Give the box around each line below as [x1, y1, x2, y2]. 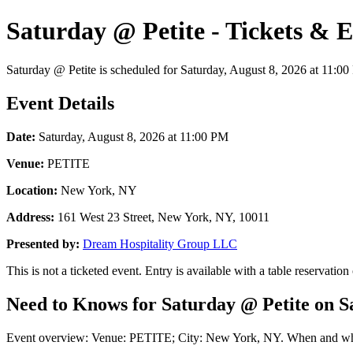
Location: [6, 183, 58, 197]
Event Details [6, 92, 114, 113]
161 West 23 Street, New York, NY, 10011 [54, 210, 269, 224]
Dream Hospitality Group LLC [83, 236, 237, 251]
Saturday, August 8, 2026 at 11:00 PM [35, 129, 229, 143]
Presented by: [6, 236, 80, 251]
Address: [6, 210, 54, 224]
